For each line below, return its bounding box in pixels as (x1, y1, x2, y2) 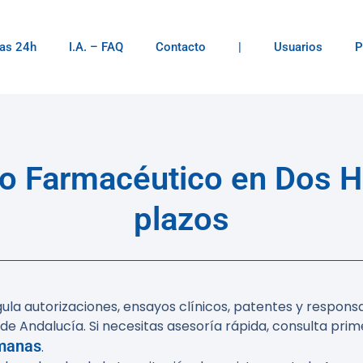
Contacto (156, 40, 206, 54)
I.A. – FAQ (69, 40, 123, 54)
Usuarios (274, 40, 322, 54)
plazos (134, 200, 229, 238)
